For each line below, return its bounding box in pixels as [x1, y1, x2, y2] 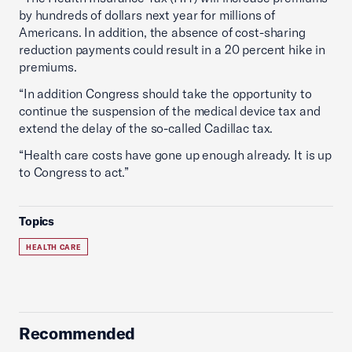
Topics [19, 214, 55, 229]
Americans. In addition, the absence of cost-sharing [19, 24, 306, 40]
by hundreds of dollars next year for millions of [19, 7, 276, 23]
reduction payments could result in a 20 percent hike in [19, 42, 326, 57]
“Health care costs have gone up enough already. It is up [19, 147, 332, 163]
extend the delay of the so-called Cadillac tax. [19, 120, 273, 136]
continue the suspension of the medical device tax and [19, 103, 321, 119]
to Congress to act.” [19, 164, 130, 180]
